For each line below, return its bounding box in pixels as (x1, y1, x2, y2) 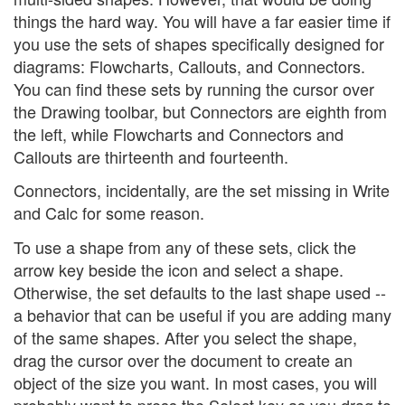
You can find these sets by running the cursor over (14, 76, 374, 100)
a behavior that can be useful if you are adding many (14, 302, 391, 326)
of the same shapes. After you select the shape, (14, 325, 357, 349)
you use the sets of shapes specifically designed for (14, 31, 384, 55)
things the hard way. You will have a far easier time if (14, 8, 391, 33)
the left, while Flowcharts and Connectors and (14, 121, 344, 146)
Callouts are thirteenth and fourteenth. (14, 144, 288, 168)
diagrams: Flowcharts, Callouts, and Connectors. (14, 53, 365, 78)
